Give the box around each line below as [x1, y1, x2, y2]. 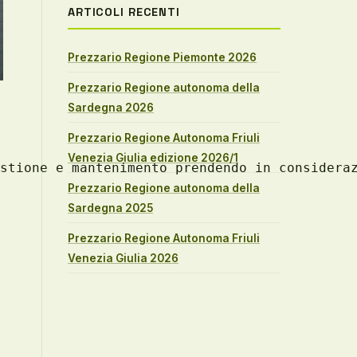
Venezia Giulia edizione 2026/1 [68, 151, 238, 165]
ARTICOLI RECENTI [68, 5, 180, 20]
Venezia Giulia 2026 [68, 252, 178, 265]
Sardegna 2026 [68, 101, 154, 115]
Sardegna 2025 [68, 202, 153, 215]
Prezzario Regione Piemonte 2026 [68, 51, 257, 65]
